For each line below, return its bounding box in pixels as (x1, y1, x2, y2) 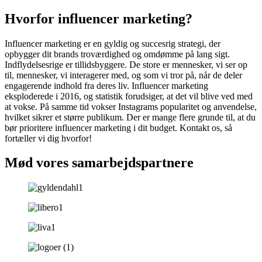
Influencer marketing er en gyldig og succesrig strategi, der (5, 38, 220, 49)
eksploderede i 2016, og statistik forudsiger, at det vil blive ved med (5, 91, 253, 101)
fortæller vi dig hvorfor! (5, 133, 92, 143)
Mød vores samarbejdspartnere (5, 155, 194, 171)
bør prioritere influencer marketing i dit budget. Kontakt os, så (5, 122, 232, 133)
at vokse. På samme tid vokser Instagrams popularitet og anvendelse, (5, 101, 257, 112)
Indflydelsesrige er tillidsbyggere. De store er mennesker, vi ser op (5, 59, 247, 70)
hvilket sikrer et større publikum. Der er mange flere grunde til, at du (5, 112, 256, 122)
